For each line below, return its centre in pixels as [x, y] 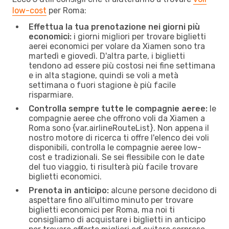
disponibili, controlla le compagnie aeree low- [115, 147]
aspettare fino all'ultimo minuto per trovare [111, 200]
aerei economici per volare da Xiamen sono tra [117, 46]
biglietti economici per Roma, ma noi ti [102, 210]
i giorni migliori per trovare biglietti [139, 36]
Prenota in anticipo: [69, 190]
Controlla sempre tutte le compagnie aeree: [118, 108]
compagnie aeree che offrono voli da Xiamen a [117, 118]
